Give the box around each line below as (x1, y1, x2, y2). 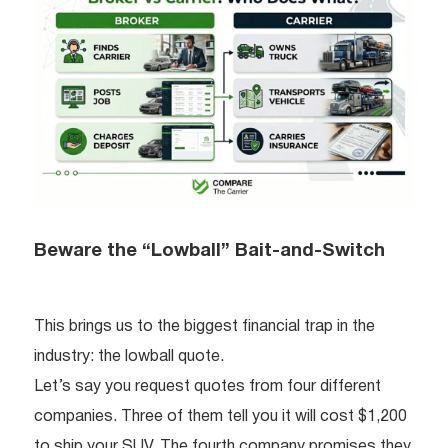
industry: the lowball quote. (34, 349, 224, 364)
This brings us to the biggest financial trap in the (34, 319, 375, 334)
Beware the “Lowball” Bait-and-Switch (34, 242, 385, 260)
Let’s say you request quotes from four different (34, 379, 381, 394)
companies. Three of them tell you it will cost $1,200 (34, 409, 407, 424)
